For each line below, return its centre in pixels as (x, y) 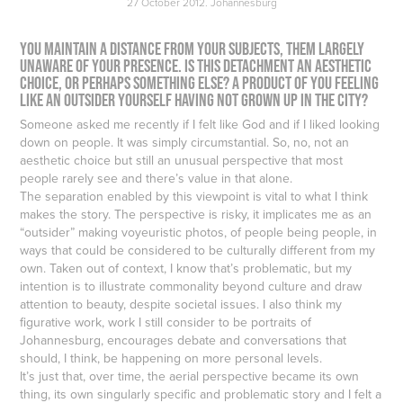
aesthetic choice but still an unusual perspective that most (182, 160)
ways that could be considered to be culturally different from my (198, 250)
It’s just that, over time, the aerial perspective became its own (190, 376)
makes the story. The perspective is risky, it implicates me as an (196, 214)
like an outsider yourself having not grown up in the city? (194, 99)
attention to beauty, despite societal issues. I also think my (181, 304)
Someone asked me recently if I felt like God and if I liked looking (200, 124)
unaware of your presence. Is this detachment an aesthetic (196, 65)
